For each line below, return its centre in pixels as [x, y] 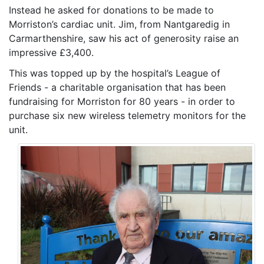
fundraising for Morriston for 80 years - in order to [122, 101]
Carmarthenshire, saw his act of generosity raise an [124, 38]
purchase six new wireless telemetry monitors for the [127, 115]
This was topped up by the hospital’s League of [115, 73]
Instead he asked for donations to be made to [111, 10]
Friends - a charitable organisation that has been [117, 87]
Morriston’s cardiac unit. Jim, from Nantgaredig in [119, 24]
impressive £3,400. [51, 52]
